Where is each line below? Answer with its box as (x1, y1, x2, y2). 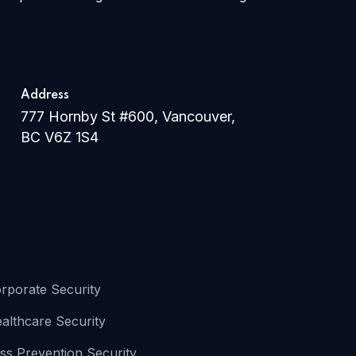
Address (20, 89, 69, 102)
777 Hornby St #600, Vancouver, (20, 108, 235, 125)
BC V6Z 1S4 (20, 129, 99, 145)
